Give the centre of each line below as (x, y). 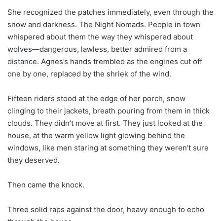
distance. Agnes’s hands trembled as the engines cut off (105, 61)
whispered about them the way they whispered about (100, 37)
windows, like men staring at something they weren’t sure (108, 147)
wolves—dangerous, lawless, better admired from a (97, 49)
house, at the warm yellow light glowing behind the (96, 135)
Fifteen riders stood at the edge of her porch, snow (96, 98)
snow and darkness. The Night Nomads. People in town (104, 24)
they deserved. (34, 160)
